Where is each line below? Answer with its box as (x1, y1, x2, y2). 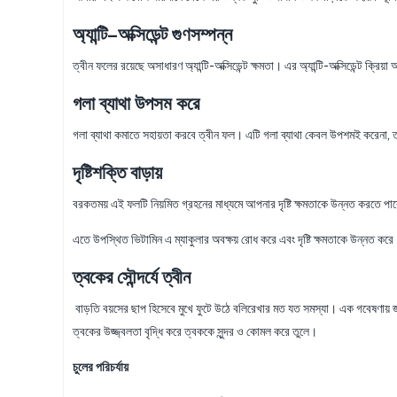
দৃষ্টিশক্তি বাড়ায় (73, 160, 162, 183)
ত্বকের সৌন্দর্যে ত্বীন (73, 265, 191, 288)
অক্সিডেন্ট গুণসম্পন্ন (118, 22, 232, 45)
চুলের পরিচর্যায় (73, 359, 128, 374)
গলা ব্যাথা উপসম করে (73, 91, 199, 114)
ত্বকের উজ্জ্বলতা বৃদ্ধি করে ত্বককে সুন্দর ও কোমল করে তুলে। (73, 323, 317, 339)
